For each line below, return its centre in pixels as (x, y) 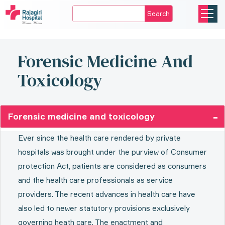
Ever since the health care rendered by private (99, 138)
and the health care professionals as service (95, 180)
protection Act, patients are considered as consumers (112, 166)
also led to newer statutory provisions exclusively (104, 208)
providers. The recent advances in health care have (107, 194)
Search (158, 14)
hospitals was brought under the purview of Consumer (113, 152)
